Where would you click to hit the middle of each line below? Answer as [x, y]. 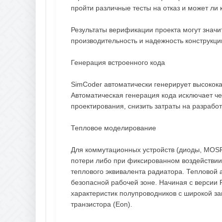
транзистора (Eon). [102, 204]
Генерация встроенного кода [118, 62]
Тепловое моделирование [113, 128]
